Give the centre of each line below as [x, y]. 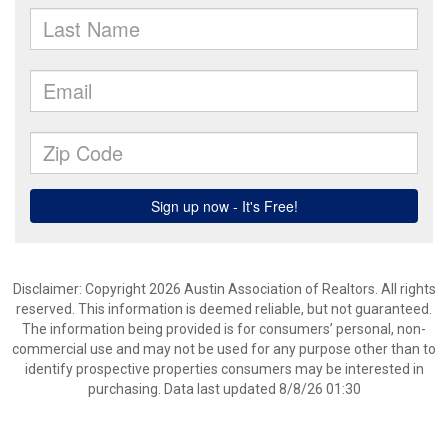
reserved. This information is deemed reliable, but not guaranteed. [224, 309]
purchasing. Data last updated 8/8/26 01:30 [224, 389]
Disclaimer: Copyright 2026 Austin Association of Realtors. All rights [224, 289]
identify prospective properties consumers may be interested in [224, 369]
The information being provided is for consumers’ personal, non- [224, 329]
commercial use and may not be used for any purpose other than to [224, 349]
